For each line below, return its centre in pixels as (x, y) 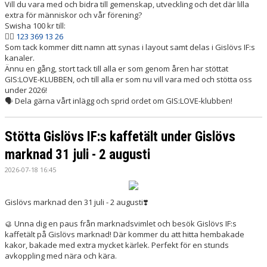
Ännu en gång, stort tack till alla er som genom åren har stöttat (117, 69)
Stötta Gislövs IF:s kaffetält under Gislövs (120, 137)
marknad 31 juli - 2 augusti (77, 155)
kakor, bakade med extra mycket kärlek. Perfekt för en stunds (117, 245)
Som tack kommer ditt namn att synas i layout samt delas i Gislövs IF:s (130, 47)
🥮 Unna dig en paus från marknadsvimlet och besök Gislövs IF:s (121, 223)
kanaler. (20, 58)
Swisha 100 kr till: (35, 26)
